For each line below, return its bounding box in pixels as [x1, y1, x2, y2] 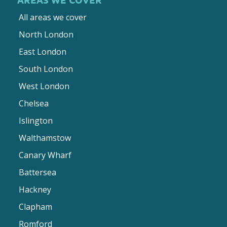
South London [18, 63, 73, 75]
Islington [18, 115, 53, 127]
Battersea [18, 167, 56, 178]
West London [18, 81, 69, 92]
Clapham [18, 201, 52, 213]
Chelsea [18, 98, 49, 109]
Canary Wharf [18, 149, 71, 161]
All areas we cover [18, 12, 87, 23]
